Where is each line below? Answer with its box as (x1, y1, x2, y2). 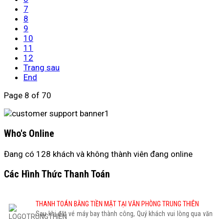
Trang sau (23, 63, 60, 73)
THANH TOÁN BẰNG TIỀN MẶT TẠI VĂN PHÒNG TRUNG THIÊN (36, 199, 199, 208)
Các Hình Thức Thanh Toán (4, 168, 110, 180)
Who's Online (4, 128, 54, 139)
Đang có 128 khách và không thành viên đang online (4, 149, 193, 159)
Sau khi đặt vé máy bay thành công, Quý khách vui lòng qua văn (36, 209, 213, 218)
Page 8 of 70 (4, 90, 51, 101)
